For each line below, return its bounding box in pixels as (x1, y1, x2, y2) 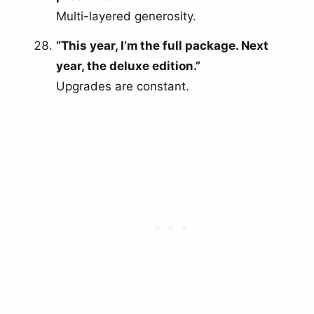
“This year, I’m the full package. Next (56, 39, 268, 53)
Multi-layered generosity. (56, 9, 196, 24)
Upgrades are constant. (56, 79, 189, 94)
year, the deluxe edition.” (56, 59, 200, 74)
